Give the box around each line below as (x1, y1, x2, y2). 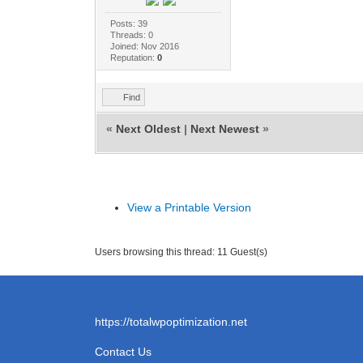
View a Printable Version (127, 200, 251, 214)
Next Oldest (116, 122, 181, 135)
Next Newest (190, 122, 259, 135)
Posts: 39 (110, 18, 148, 28)
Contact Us (95, 344, 152, 358)
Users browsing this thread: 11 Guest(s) (95, 246, 267, 258)
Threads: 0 (110, 29, 154, 40)
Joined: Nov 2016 (110, 41, 180, 51)
